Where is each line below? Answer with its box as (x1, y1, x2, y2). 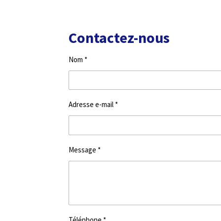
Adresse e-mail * (69, 100, 118, 110)
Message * (69, 145, 101, 154)
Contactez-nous (69, 28, 170, 47)
